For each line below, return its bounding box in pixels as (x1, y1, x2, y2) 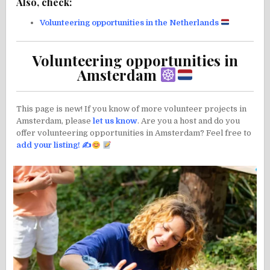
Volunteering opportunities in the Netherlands (40, 18, 219, 28)
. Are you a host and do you (137, 116, 240, 126)
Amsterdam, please (16, 116, 92, 126)
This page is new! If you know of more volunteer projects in (16, 104, 247, 114)
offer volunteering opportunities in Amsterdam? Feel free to (16, 128, 252, 138)
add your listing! (16, 140, 81, 150)
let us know (91, 116, 138, 126)
